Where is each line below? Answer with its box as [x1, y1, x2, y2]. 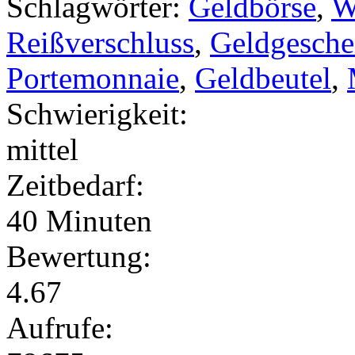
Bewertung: [6, 239, 151, 273]
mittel [6, 132, 78, 166]
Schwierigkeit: [6, 96, 188, 131]
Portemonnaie [6, 60, 179, 95]
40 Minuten [6, 203, 152, 238]
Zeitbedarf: [6, 167, 144, 202]
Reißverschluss [6, 25, 194, 59]
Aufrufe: [6, 310, 113, 345]
